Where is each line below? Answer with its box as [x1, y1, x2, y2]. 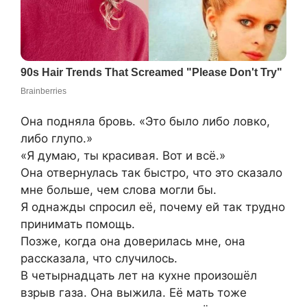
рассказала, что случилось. [21, 251, 177, 266]
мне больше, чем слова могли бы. [21, 183, 217, 197]
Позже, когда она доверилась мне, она [21, 234, 245, 249]
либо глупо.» [21, 132, 93, 146]
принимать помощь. [21, 217, 135, 232]
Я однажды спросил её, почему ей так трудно [21, 200, 285, 214]
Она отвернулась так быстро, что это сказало [21, 166, 282, 180]
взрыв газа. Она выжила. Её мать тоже [21, 286, 247, 300]
